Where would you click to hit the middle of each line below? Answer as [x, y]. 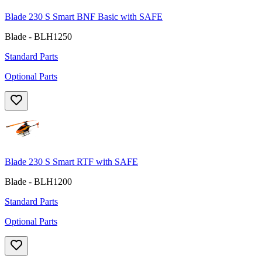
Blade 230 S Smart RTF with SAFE [71, 162]
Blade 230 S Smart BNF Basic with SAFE [84, 16]
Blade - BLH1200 [38, 182]
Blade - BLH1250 [38, 36]
